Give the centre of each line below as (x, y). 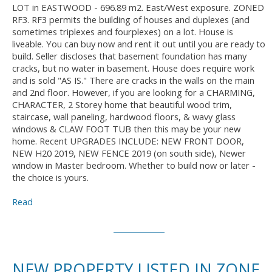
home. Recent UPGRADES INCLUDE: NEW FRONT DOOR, (128, 141)
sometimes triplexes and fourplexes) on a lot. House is (123, 32)
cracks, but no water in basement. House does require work (133, 68)
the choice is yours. (50, 178)
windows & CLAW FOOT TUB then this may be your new (126, 129)
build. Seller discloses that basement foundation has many (129, 56)
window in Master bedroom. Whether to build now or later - (134, 165)
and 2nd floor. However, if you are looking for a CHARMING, (134, 93)
